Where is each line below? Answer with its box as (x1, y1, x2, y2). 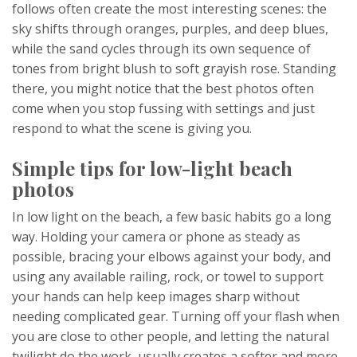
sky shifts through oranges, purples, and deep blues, (12, 20, 328, 38)
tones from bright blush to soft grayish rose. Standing (12, 60, 336, 78)
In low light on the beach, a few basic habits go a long (12, 208, 331, 226)
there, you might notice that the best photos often (12, 80, 314, 98)
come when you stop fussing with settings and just (12, 100, 315, 118)
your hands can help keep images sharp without (12, 288, 300, 306)
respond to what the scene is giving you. (12, 120, 252, 138)
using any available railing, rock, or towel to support (12, 268, 324, 286)
